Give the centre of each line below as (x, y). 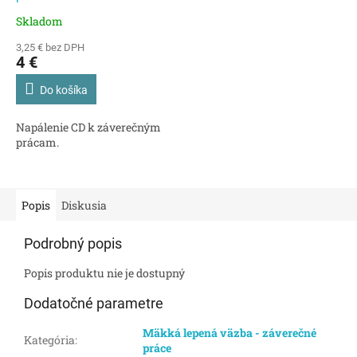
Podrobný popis (73, 244)
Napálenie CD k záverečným (88, 127)
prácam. (37, 143)
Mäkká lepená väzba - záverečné (229, 333)
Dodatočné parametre (94, 304)
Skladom (39, 22)
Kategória (49, 340)
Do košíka (64, 90)
